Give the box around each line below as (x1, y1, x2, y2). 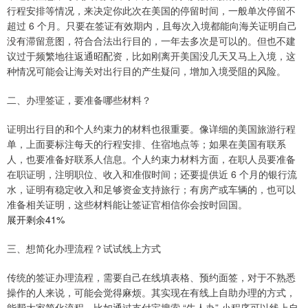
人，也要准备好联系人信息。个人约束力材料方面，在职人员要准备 (7, 152, 296, 166)
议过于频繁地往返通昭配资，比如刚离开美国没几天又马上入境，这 (7, 49, 296, 63)
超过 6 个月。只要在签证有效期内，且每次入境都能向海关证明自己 (7, 19, 297, 33)
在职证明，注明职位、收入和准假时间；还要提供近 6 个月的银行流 (7, 167, 297, 181)
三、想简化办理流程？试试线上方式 (7, 241, 161, 256)
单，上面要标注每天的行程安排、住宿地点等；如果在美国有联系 (7, 137, 286, 151)
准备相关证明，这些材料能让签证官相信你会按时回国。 (7, 197, 247, 212)
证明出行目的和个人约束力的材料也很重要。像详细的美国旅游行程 (7, 122, 296, 136)
